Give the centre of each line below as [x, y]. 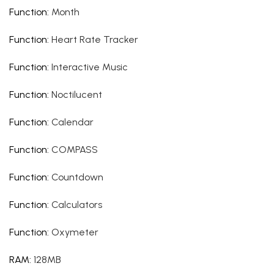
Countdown [77, 177]
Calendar [72, 122]
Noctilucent [77, 94]
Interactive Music [90, 67]
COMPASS [75, 150]
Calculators [77, 205]
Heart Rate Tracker [95, 39]
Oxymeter [75, 232]
